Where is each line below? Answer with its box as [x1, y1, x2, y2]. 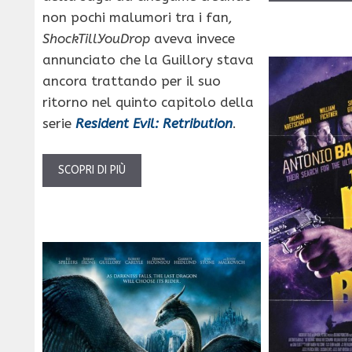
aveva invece [154, 30, 235, 46]
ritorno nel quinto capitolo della [42, 93, 254, 110]
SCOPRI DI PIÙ [58, 163, 126, 178]
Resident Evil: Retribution [75, 115, 233, 131]
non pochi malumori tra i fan [42, 9, 229, 25]
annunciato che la [42, 51, 158, 68]
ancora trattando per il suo [42, 72, 221, 89]
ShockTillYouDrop [42, 30, 154, 46]
